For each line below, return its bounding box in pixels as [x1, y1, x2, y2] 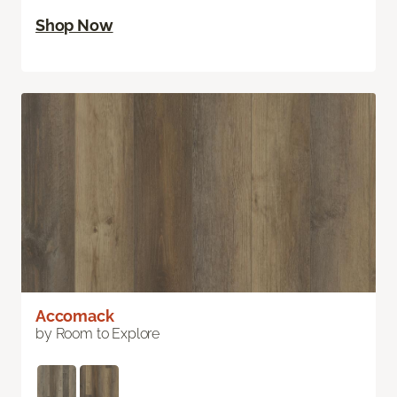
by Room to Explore [35, 325, 160, 343]
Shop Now [35, 16, 113, 35]
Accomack [35, 307, 114, 326]
